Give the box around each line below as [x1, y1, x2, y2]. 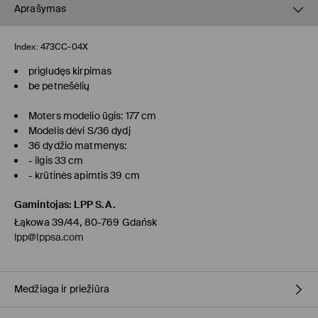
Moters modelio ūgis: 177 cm [28, 109, 157, 123]
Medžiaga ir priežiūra [14, 283, 109, 296]
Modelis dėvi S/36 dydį [28, 124, 131, 138]
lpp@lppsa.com [14, 231, 84, 244]
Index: [14, 41, 38, 53]
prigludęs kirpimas [28, 65, 112, 78]
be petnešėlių [28, 79, 90, 93]
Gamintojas [14, 198, 70, 212]
